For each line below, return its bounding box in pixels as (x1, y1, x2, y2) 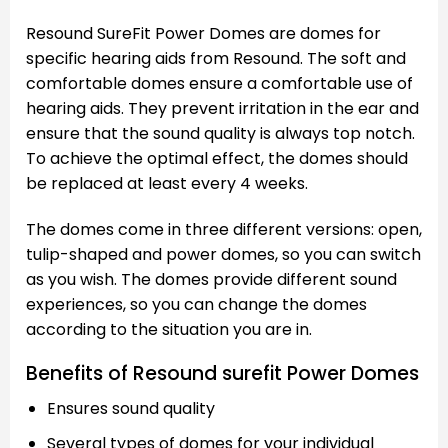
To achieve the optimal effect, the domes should (26, 146, 408, 170)
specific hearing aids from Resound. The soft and (26, 46, 406, 70)
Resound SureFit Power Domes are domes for (26, 21, 381, 45)
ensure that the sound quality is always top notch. (26, 121, 415, 145)
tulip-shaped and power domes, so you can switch (26, 242, 421, 266)
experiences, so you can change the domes (26, 292, 367, 316)
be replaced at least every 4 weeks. (26, 171, 308, 195)
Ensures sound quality (46, 397, 215, 421)
